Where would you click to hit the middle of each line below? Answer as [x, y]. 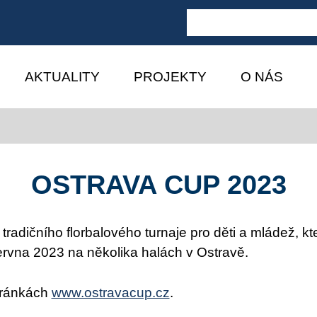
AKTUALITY [62, 76]
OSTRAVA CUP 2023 [158, 184]
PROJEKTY [170, 76]
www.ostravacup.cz [110, 292]
